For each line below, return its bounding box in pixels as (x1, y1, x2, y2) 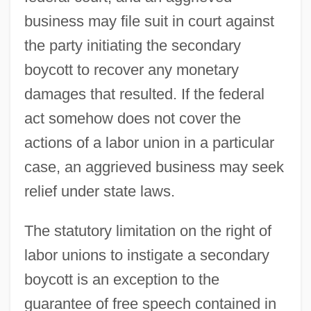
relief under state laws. (24, 182, 175, 200)
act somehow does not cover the (24, 109, 241, 127)
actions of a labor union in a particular (24, 133, 274, 151)
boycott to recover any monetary (24, 60, 239, 78)
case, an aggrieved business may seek (24, 158, 284, 176)
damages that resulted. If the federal (24, 85, 264, 103)
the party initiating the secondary (24, 36, 241, 54)
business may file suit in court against (24, 12, 274, 30)
